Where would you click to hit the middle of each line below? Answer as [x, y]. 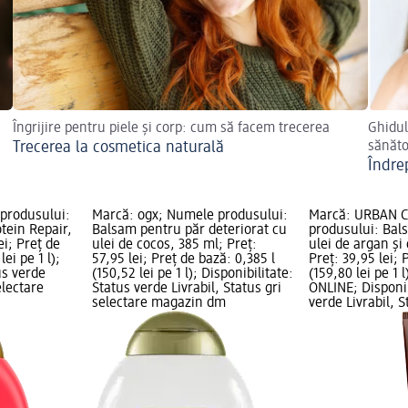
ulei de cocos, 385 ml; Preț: [174, 245]
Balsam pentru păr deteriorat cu [189, 231]
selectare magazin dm [158, 304]
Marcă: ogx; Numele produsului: [189, 216]
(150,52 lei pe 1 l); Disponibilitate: [192, 275]
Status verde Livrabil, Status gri [186, 289]
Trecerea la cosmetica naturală [118, 148]
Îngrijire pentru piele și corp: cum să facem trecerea [171, 129]
